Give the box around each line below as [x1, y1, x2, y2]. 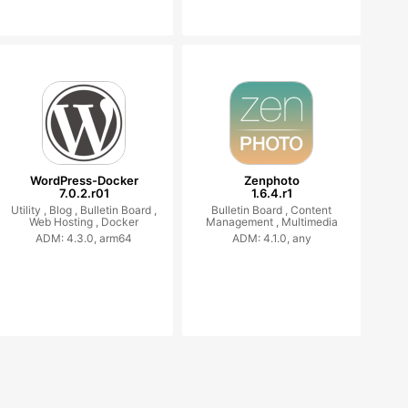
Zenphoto [243, 173, 300, 188]
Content [291, 203, 332, 217]
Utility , [11, 203, 50, 217]
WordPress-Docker [29, 173, 138, 188]
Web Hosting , [29, 215, 102, 229]
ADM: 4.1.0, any [231, 231, 311, 245]
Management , [205, 215, 281, 229]
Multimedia [280, 215, 338, 229]
